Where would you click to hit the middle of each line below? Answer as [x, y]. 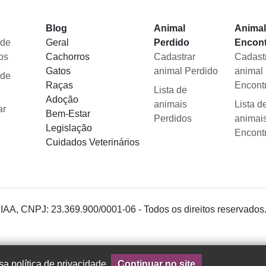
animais [170, 104]
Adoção [62, 100]
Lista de [170, 90]
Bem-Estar [68, 114]
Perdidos [172, 119]
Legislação [69, 128]
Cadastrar [174, 57]
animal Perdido [186, 71]
